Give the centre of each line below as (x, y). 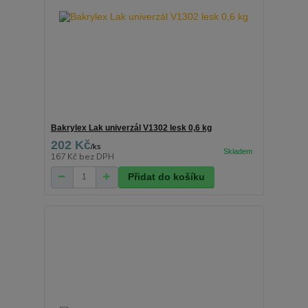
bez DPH (96, 156)
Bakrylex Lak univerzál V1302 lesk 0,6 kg (131, 128)
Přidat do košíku (166, 176)
